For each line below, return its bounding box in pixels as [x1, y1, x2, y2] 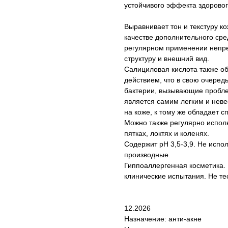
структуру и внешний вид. [124, 54, 209, 63]
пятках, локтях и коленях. [124, 129, 209, 138]
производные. [124, 151, 170, 159]
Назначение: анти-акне [124, 215, 202, 223]
